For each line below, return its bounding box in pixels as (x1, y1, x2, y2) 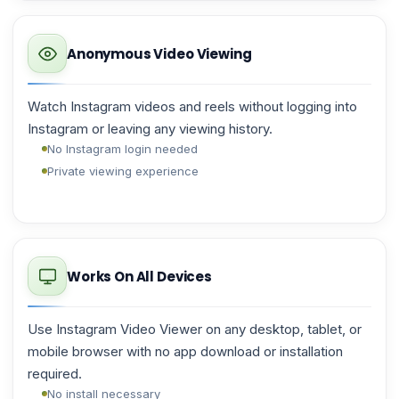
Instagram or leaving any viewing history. (28, 120, 273, 137)
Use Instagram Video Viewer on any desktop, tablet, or (28, 321, 362, 338)
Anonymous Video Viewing (67, 44, 252, 63)
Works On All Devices (67, 266, 212, 286)
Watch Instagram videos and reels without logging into (28, 98, 357, 115)
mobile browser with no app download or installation (28, 343, 343, 360)
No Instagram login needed (47, 142, 198, 156)
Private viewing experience (47, 164, 199, 178)
